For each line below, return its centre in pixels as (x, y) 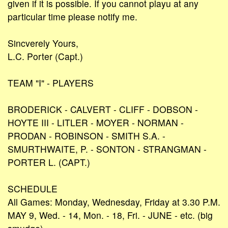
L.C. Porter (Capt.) (45, 56)
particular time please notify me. (73, 16)
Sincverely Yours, (43, 43)
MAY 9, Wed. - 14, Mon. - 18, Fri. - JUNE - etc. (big (110, 215)
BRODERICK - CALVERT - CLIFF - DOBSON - (103, 109)
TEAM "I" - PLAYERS (51, 82)
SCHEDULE (33, 188)
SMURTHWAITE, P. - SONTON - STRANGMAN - (107, 149)
